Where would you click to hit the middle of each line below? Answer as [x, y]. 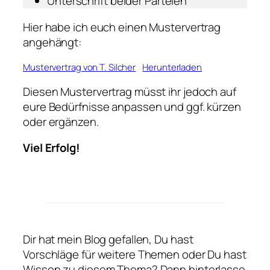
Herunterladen [172, 67]
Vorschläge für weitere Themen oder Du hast [135, 255]
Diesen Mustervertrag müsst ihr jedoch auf [130, 91]
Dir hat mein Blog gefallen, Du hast [108, 240]
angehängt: [52, 42]
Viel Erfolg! [52, 148]
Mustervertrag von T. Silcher [80, 67]
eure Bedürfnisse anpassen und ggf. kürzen [132, 106]
